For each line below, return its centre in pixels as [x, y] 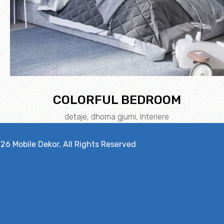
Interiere [155, 116]
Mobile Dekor [36, 144]
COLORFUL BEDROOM [117, 99]
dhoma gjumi [114, 116]
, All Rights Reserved [98, 144]
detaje [76, 116]
